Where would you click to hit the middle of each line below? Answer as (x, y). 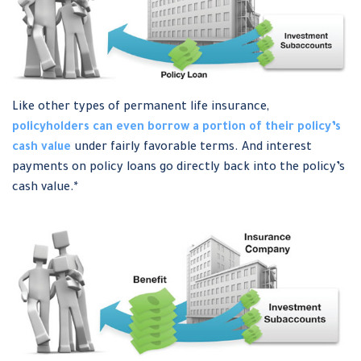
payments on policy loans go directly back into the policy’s (178, 168)
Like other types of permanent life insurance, (141, 108)
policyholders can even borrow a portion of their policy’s (176, 128)
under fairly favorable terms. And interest (191, 148)
